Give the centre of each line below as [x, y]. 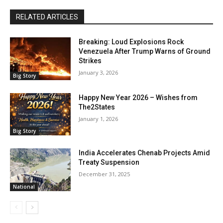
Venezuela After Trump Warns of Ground [145, 52]
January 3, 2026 [99, 73]
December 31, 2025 [105, 174]
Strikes [90, 61]
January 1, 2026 [99, 118]
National [24, 187]
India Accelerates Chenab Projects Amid [145, 153]
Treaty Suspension [109, 163]
